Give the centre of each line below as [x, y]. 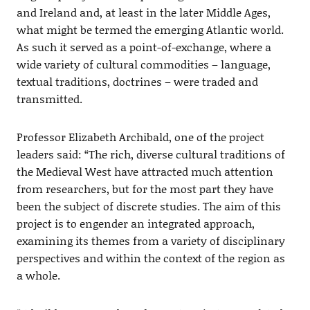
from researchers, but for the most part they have [145, 189]
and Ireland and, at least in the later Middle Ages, [143, 12]
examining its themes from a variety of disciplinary [151, 241]
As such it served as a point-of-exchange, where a [144, 47]
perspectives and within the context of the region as [151, 258]
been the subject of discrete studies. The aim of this [148, 206]
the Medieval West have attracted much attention [145, 172]
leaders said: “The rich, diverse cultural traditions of [151, 154]
